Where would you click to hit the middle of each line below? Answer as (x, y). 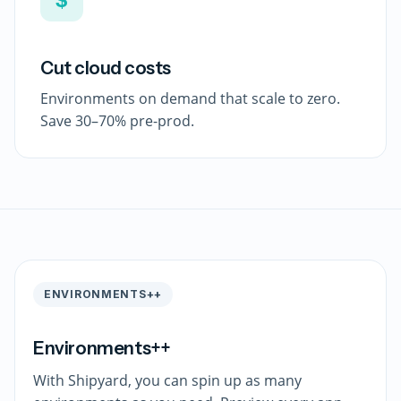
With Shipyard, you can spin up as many (167, 380)
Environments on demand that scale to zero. (190, 98)
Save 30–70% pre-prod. (117, 121)
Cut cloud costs (106, 68)
